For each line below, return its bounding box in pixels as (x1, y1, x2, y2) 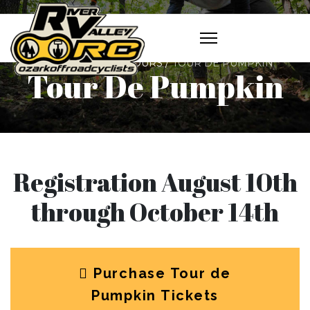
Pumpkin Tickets (91, 286, 219, 304)
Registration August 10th (12, 165, 298, 199)
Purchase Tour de (89, 264, 231, 282)
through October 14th (31, 194, 279, 228)
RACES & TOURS (80, 57, 163, 70)
